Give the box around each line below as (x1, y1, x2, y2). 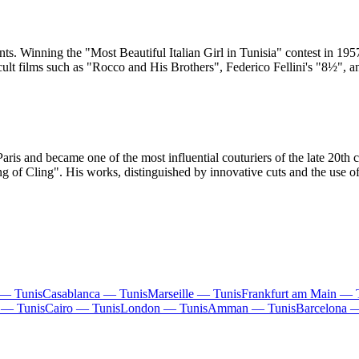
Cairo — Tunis (45, 301, 120, 316)
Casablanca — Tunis (42, 287, 147, 301)
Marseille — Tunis (147, 287, 241, 301)
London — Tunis (120, 301, 208, 316)
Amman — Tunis (208, 301, 296, 316)
